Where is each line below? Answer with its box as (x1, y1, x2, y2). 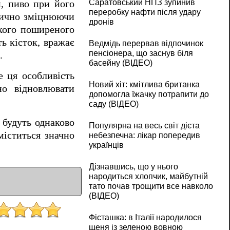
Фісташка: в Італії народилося (88, 213, 202, 222)
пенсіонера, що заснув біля (88, 49, 193, 58)
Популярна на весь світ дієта (88, 121, 200, 130)
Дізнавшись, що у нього (88, 162, 178, 171)
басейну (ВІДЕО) (88, 59, 152, 68)
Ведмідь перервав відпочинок (88, 39, 203, 48)
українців (88, 141, 124, 150)
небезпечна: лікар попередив (88, 131, 200, 140)
